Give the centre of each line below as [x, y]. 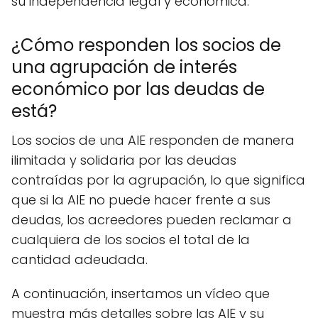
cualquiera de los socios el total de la [131, 240]
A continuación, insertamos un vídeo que [141, 294]
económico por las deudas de [138, 89]
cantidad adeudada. [79, 260]
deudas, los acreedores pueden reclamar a [152, 220]
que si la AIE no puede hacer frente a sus [141, 200]
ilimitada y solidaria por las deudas [124, 160]
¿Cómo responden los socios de [146, 45]
